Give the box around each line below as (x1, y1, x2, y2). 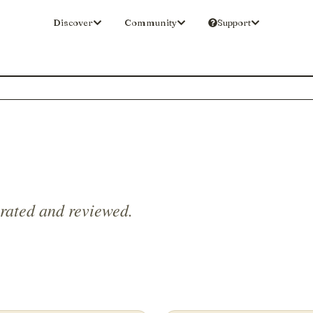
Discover (53, 16, 93, 28)
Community (124, 16, 177, 28)
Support (217, 16, 251, 28)
